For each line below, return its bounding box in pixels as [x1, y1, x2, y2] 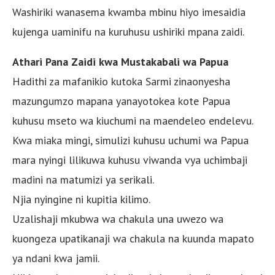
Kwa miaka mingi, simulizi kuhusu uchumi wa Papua [12, 133, 249, 147]
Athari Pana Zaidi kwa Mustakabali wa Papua [12, 54, 228, 69]
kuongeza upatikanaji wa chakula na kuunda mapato [12, 231, 254, 246]
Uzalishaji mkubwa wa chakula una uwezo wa [12, 211, 223, 226]
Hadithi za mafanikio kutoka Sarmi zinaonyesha [12, 74, 230, 88]
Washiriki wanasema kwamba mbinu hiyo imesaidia [12, 4, 246, 19]
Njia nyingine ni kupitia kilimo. [12, 192, 150, 206]
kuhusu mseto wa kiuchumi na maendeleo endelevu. [12, 113, 254, 128]
